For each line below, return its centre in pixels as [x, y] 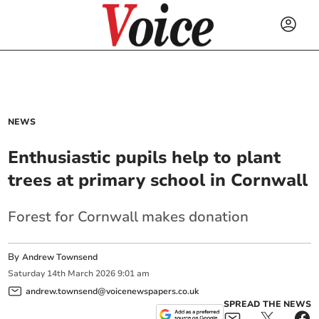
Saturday [27, 274]
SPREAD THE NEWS [267, 304]
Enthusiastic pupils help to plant [145, 157]
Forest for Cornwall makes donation [129, 217]
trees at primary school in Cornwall [158, 180]
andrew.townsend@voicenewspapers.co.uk [113, 291]
